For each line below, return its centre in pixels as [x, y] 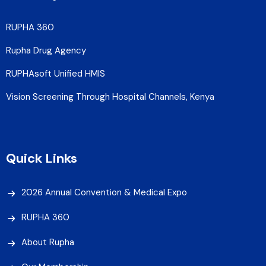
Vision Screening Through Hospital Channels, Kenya [110, 97]
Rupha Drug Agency [46, 51]
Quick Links [42, 159]
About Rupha [48, 243]
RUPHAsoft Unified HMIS [56, 74]
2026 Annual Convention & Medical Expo [104, 193]
